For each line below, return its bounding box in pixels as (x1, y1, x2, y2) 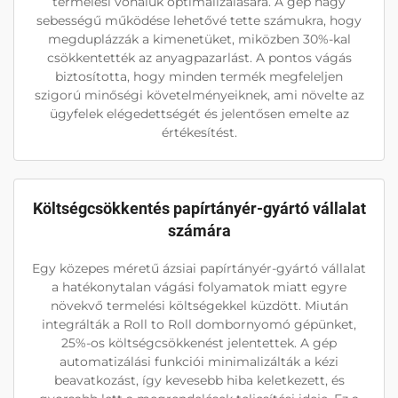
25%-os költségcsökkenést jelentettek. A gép (61, 334, 337, 351)
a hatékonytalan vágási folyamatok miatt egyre (52, 278, 346, 295)
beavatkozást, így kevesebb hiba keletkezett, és (53, 371, 345, 388)
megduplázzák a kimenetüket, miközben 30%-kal (47, 30, 351, 47)
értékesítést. (161, 123, 237, 140)
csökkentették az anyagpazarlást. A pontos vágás (46, 49, 352, 66)
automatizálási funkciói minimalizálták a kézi (60, 353, 338, 370)
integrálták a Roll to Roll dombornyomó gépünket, (42, 315, 356, 332)
